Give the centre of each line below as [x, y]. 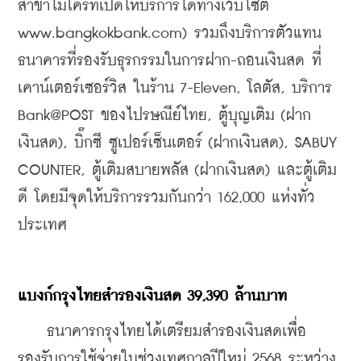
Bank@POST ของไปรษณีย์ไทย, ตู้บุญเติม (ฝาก [164, 115]
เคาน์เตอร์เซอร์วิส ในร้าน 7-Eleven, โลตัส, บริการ [175, 88]
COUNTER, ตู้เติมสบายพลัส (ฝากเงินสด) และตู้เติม [177, 170]
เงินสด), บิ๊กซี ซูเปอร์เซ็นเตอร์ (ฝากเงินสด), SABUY [177, 143]
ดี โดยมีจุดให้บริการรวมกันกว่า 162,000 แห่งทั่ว [166, 197]
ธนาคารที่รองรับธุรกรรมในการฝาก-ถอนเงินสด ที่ [170, 60]
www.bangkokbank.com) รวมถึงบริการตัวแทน [170, 33]
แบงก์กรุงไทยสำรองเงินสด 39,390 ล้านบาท [152, 296]
